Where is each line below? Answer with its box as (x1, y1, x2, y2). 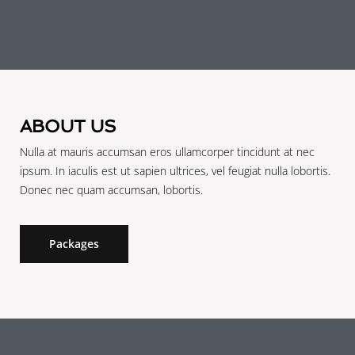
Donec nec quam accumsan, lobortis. (20, 182, 203, 198)
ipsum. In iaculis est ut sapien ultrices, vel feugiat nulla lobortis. (20, 163, 330, 179)
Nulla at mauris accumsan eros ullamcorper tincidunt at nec (20, 144, 315, 160)
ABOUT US (20, 116, 116, 137)
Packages (49, 236, 99, 252)
